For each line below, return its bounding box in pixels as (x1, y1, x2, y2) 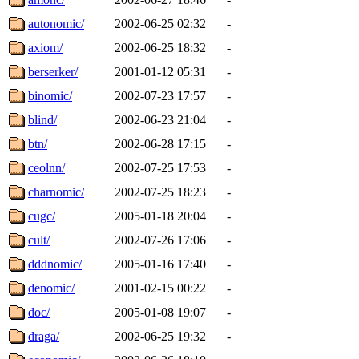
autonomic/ (28, 16, 84, 30)
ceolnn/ (28, 160, 65, 175)
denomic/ (28, 280, 75, 295)
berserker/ (28, 64, 78, 79)
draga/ (28, 329, 59, 343)
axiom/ (28, 40, 63, 54)
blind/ (28, 112, 57, 127)
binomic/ (28, 88, 72, 103)
